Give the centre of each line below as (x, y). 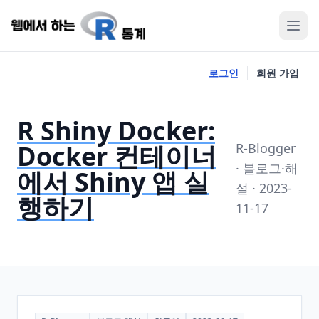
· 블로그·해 (267, 168)
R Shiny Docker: (116, 131)
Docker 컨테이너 (117, 156)
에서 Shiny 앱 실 (113, 182)
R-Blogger (266, 148)
